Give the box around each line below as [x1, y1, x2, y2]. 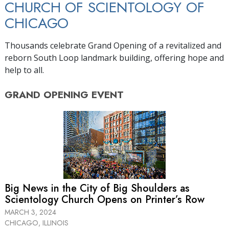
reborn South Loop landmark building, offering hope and [5, 52, 224, 63]
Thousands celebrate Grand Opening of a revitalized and [5, 39, 221, 51]
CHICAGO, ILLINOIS [5, 217, 68, 228]
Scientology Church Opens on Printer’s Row [5, 192, 204, 207]
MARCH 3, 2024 [5, 207, 56, 217]
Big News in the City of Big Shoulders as [5, 180, 190, 196]
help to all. [5, 64, 44, 76]
